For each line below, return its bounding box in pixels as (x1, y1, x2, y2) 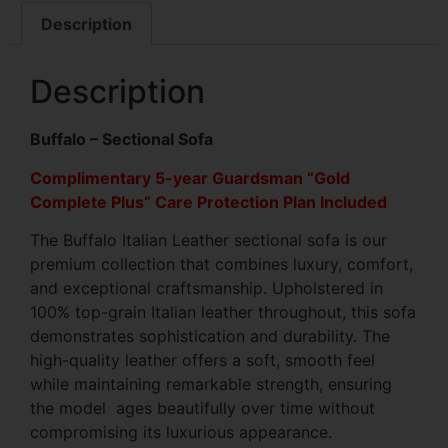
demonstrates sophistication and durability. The (30, 326, 390, 347)
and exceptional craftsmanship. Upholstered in (30, 278, 383, 299)
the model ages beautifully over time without (30, 398, 375, 419)
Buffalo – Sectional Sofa (30, 129, 217, 150)
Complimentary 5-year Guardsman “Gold (30, 167, 350, 188)
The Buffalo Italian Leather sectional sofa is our (30, 230, 387, 251)
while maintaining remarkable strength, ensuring (30, 374, 392, 395)
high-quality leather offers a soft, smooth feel (30, 350, 375, 371)
